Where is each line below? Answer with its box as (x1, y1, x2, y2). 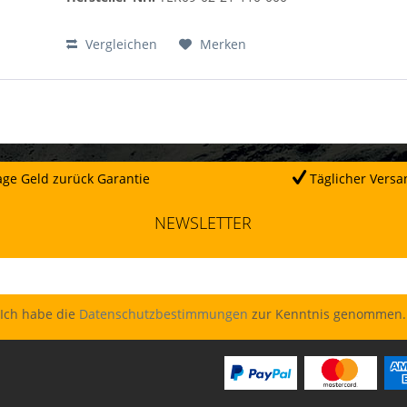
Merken (200, 35, 247, 54)
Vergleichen (82, 35, 158, 54)
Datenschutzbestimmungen (79, 304, 249, 323)
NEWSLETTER (154, 211, 253, 233)
